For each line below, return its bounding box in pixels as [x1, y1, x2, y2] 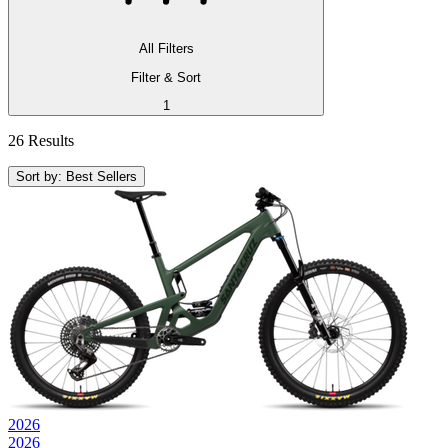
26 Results [8, 131, 74, 149]
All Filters [138, 41, 194, 57]
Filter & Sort [131, 69, 201, 85]
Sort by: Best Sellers [16, 168, 137, 184]
